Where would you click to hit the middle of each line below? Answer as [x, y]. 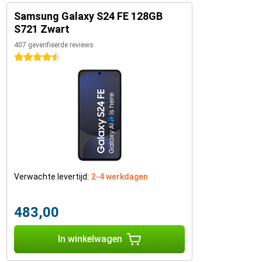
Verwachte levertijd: [51, 177]
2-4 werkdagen [120, 177]
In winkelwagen [90, 239]
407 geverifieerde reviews [54, 45]
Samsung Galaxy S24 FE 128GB [88, 16]
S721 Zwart [42, 29]
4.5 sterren [35, 58]
